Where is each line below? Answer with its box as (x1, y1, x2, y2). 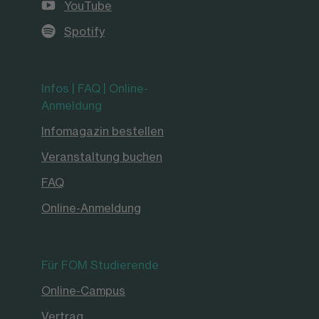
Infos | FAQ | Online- (41, 80, 148, 95)
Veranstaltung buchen (41, 149, 162, 164)
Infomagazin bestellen (41, 123, 164, 138)
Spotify (63, 23, 105, 38)
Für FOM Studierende (41, 257, 159, 272)
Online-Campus (41, 283, 125, 298)
